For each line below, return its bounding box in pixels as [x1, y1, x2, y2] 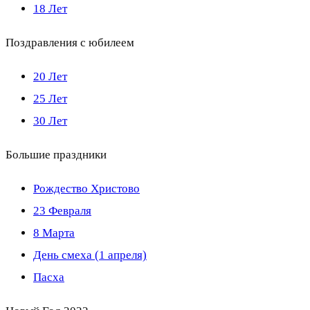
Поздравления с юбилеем [6, 35, 134, 49]
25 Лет [33, 91, 67, 105]
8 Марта [33, 226, 75, 239]
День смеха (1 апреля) [33, 248, 147, 262]
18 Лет [33, 1, 67, 15]
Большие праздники [6, 147, 107, 161]
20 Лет [33, 69, 67, 83]
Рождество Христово [33, 181, 140, 195]
